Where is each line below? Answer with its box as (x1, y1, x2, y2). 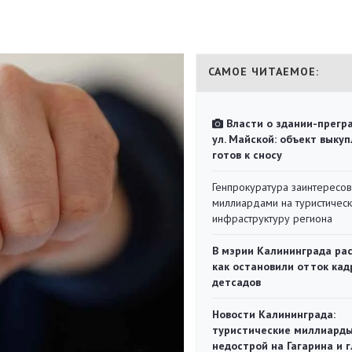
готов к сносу (212, 148, 282, 162)
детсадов (212, 275, 261, 289)
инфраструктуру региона (212, 211, 332, 225)
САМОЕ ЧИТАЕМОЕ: (208, 64, 319, 79)
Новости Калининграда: (212, 307, 335, 321)
